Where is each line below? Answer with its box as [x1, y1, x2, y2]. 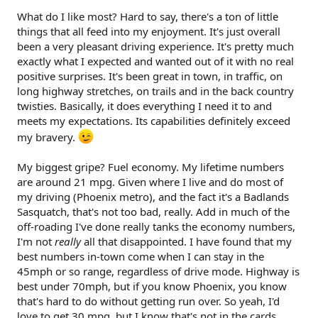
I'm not [17, 234, 55, 248]
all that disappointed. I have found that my [84, 234, 292, 248]
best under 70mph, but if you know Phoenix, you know [17, 279, 287, 293]
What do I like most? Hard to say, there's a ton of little [17, 9, 278, 23]
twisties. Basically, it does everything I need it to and [17, 99, 272, 113]
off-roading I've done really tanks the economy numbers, [17, 219, 295, 234]
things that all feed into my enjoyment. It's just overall [17, 24, 280, 38]
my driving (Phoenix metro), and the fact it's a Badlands [17, 190, 289, 204]
